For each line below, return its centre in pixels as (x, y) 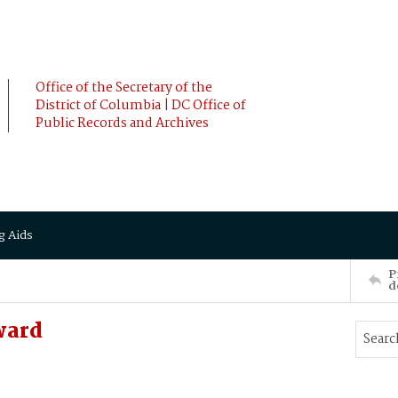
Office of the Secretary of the (124, 88)
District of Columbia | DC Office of (141, 106)
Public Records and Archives (122, 123)
